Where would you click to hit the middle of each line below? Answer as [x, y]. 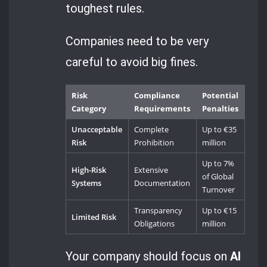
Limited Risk [94, 217]
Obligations [155, 224]
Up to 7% [218, 164]
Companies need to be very [137, 41]
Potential [221, 96]
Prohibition [154, 143]
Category [89, 109]
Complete [152, 130]
